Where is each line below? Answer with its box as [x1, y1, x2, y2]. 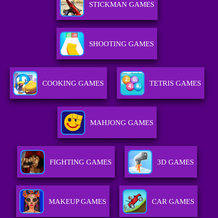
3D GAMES [157, 158, 194, 166]
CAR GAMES [152, 198, 195, 206]
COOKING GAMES [42, 79, 104, 88]
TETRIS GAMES [149, 79, 201, 88]
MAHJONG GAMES [90, 119, 153, 127]
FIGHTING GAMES [49, 158, 111, 166]
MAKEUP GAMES [49, 198, 107, 206]
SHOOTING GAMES [89, 40, 154, 48]
